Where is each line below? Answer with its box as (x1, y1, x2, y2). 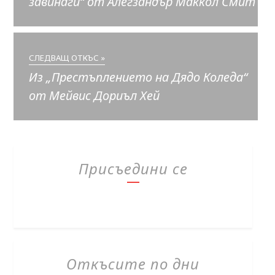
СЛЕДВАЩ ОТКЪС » (29, 52, 106, 64)
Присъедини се (78, 158, 188, 179)
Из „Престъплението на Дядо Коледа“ (29, 69, 248, 86)
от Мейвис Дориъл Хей (29, 87, 160, 104)
